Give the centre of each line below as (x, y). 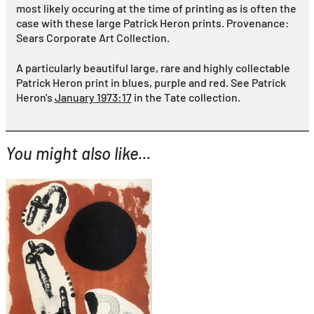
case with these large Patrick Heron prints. (121, 22)
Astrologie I (40, 270)
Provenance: (258, 22)
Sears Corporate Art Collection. (93, 37)
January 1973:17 (93, 97)
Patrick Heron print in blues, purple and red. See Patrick (151, 82)
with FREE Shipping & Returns (78, 301)
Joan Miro (36, 255)
